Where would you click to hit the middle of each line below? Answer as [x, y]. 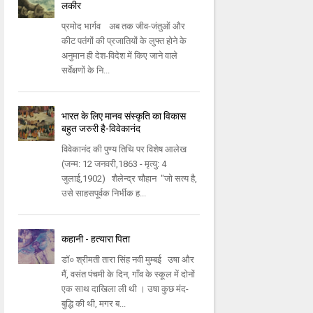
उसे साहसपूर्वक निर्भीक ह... [104, 194]
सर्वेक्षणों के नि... [86, 71]
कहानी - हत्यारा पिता [96, 239]
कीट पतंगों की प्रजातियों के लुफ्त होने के [124, 41]
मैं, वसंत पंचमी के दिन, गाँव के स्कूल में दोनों [129, 275]
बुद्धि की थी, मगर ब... [94, 304]
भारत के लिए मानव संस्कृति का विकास [124, 116]
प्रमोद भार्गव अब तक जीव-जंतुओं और [124, 27]
